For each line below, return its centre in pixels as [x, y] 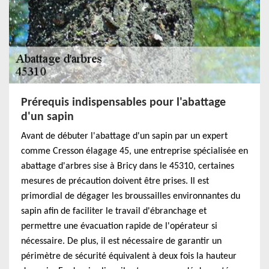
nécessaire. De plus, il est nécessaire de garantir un [121, 241]
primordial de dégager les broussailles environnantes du [131, 196]
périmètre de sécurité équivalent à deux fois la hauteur [129, 256]
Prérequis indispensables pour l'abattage [123, 103]
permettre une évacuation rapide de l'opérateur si [119, 226]
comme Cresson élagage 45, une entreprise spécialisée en [134, 151]
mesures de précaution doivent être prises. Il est [115, 181]
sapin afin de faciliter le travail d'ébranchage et [114, 211]
